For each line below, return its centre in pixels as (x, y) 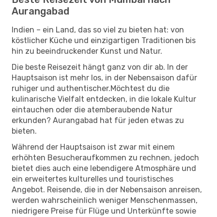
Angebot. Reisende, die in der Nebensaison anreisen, (107, 189)
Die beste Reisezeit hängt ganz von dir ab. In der (100, 67)
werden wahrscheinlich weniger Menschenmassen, (105, 200)
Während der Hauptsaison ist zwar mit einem (93, 147)
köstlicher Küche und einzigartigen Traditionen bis (104, 40)
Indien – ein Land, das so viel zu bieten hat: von (98, 30)
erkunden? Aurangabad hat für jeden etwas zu (98, 120)
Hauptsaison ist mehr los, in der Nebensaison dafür (104, 77)
